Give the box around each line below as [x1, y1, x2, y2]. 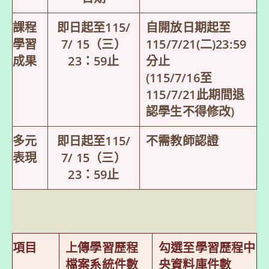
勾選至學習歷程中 [159, 239, 256, 256]
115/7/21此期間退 [146, 86, 245, 103]
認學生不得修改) [146, 103, 235, 119]
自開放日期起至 [146, 19, 231, 35]
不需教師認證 [146, 132, 219, 149]
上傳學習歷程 [65, 239, 139, 256]
